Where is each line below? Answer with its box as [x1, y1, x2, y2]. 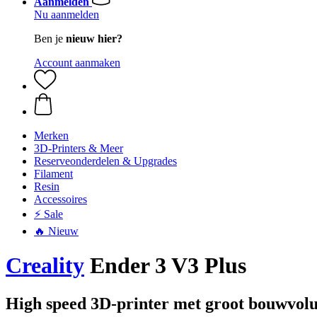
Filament [34, 168, 73, 180]
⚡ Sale [34, 208, 63, 220]
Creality [6, 253, 84, 279]
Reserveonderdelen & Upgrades [34, 155, 177, 167]
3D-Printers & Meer [34, 142, 123, 154]
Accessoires [34, 193, 87, 205]
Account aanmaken [34, 57, 120, 69]
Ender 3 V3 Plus [84, 253, 246, 279]
